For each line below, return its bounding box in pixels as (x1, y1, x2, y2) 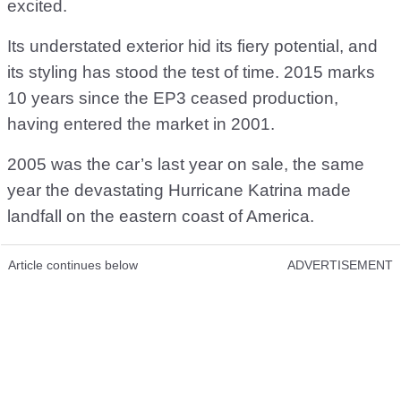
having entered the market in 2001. (7, 114, 275, 133)
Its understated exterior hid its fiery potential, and (7, 36, 378, 55)
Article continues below (8, 257, 138, 272)
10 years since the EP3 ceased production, (7, 88, 338, 107)
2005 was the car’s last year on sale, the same (7, 154, 364, 174)
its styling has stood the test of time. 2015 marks (7, 62, 375, 81)
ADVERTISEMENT (287, 257, 393, 272)
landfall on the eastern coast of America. (7, 206, 314, 226)
